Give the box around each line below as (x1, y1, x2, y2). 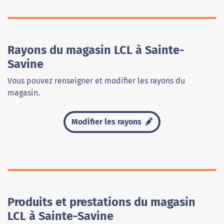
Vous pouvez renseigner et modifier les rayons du (7, 76, 185, 85)
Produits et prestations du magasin (7, 195, 195, 209)
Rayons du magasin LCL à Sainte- (7, 43, 184, 57)
